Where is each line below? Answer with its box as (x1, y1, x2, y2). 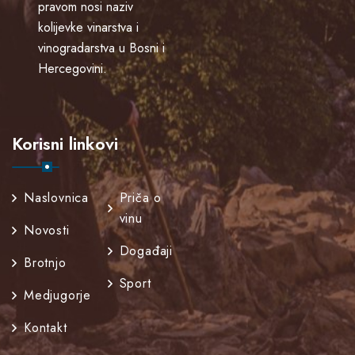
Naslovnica (24, 188, 89, 207)
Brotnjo (24, 253, 67, 272)
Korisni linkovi (12, 130, 118, 156)
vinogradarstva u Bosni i (38, 38, 166, 57)
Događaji (119, 241, 173, 260)
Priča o (119, 188, 162, 207)
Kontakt (24, 318, 67, 337)
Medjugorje (24, 285, 91, 304)
